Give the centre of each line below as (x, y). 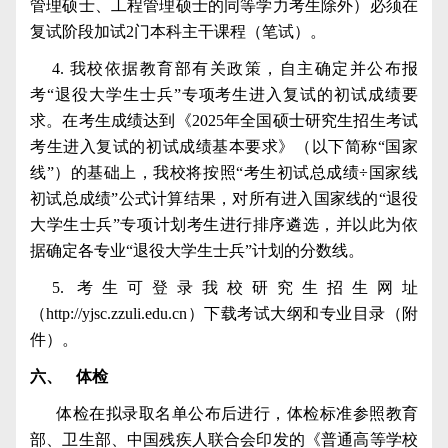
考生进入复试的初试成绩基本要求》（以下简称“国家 (224, 146)
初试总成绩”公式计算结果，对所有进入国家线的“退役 (224, 198)
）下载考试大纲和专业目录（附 (303, 313)
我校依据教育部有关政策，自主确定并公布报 (243, 68)
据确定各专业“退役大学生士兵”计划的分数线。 (197, 250)
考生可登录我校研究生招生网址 (247, 287)
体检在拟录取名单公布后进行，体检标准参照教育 (237, 413)
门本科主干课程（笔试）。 (230, 31)
